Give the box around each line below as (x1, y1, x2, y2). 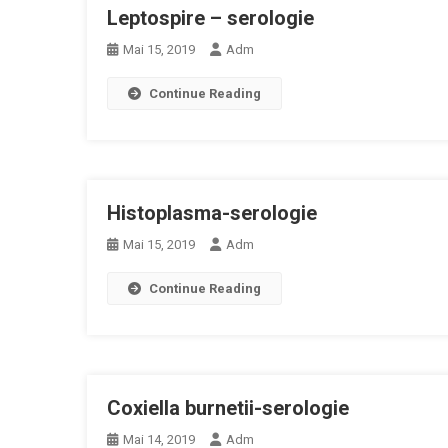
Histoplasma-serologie (107, 201, 317, 225)
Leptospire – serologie (107, 6, 314, 30)
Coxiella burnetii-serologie (107, 396, 349, 420)
